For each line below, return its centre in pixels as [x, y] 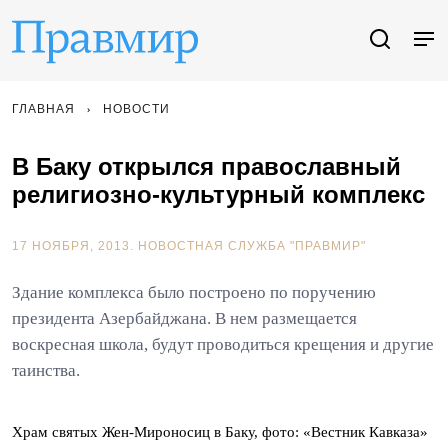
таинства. [46, 370]
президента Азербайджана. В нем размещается [184, 318]
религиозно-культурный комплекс [218, 194]
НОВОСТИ [136, 109]
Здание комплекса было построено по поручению [194, 292]
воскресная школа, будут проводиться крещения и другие [223, 344]
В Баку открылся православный [206, 166]
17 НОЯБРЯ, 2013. [75, 246]
